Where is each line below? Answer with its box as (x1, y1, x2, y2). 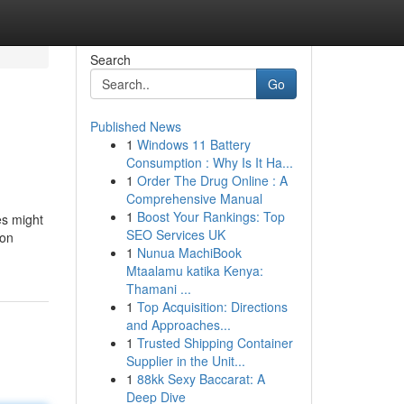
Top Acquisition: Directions (136, 298, 288, 316)
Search (89, 50, 131, 69)
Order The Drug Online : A (136, 171, 288, 189)
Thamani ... (125, 280, 191, 298)
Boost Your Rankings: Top (136, 207, 285, 225)
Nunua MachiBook (136, 243, 242, 262)
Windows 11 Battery (136, 135, 251, 153)
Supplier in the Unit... (125, 352, 245, 370)
